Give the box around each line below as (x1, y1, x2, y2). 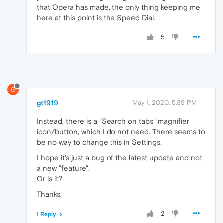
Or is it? (37, 174, 62, 183)
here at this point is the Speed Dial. (37, 13, 155, 22)
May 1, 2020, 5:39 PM (132, 98, 197, 106)
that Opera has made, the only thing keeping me (37, 2, 200, 11)
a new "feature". (37, 163, 90, 172)
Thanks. (37, 189, 62, 198)
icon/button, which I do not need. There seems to (37, 127, 205, 136)
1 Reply (36, 210, 56, 218)
